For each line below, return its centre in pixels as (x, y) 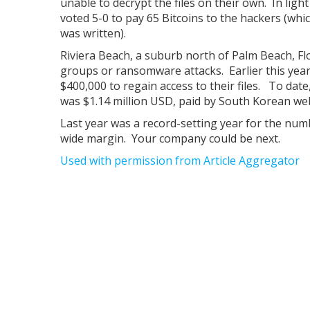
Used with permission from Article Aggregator (180, 161)
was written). (93, 33)
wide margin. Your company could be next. (170, 138)
